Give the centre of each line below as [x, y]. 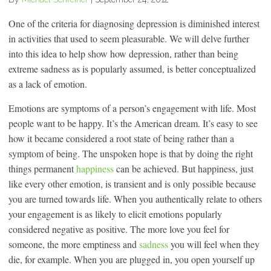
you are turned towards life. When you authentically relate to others [135, 198]
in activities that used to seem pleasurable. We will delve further [129, 38]
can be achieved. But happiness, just [184, 168]
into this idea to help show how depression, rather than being [123, 53]
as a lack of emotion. [48, 83]
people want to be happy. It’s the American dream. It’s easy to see [133, 123]
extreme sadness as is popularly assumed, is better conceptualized [132, 68]
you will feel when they [214, 244]
